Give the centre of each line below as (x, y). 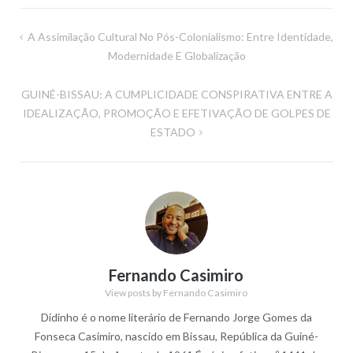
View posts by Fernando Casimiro (176, 293)
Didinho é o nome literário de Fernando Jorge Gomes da (176, 317)
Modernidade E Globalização (176, 56)
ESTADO (173, 132)
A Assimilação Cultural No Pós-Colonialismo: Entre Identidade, (180, 37)
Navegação (64, 38)
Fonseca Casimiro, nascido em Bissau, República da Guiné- (176, 336)
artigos (46, 80)
